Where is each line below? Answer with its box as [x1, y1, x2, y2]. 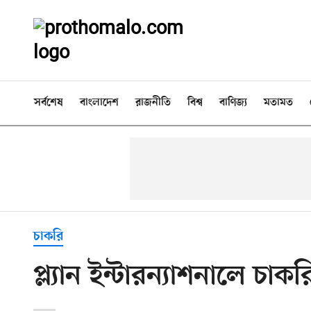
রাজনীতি [135, 96, 171, 109]
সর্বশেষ [34, 96, 63, 109]
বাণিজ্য [219, 96, 247, 109]
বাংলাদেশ [80, 96, 119, 109]
